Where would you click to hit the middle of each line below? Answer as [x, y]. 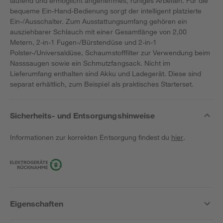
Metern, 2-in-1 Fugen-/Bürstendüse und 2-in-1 [83, 42]
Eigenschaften [37, 203]
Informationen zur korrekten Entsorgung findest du [91, 137]
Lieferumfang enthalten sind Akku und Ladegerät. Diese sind [106, 73]
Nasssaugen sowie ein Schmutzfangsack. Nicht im [90, 63]
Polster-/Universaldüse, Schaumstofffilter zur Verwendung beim [110, 53]
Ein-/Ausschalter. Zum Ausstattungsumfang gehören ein [99, 21]
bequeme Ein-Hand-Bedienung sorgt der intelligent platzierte [106, 11]
